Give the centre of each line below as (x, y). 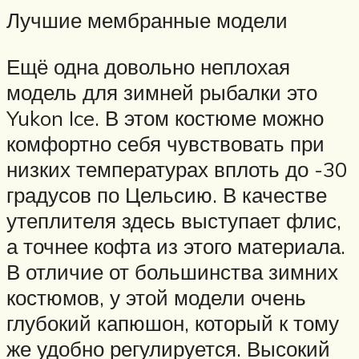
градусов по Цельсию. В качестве (167, 194)
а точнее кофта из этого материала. (176, 246)
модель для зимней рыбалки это (162, 92)
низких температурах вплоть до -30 (177, 169)
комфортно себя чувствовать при (165, 143)
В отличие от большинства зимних (172, 271)
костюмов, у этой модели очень (156, 297)
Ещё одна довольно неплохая (148, 66)
